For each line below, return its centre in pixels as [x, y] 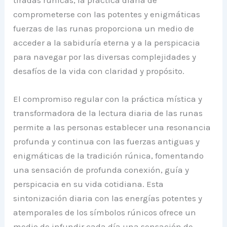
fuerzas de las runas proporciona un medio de [104, 28]
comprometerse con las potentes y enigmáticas [107, 14]
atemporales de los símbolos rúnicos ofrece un [105, 212]
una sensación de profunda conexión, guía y [101, 169]
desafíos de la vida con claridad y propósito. [99, 71]
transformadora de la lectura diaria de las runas [108, 113]
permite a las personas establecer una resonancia [112, 127]
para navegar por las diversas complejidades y [105, 56]
